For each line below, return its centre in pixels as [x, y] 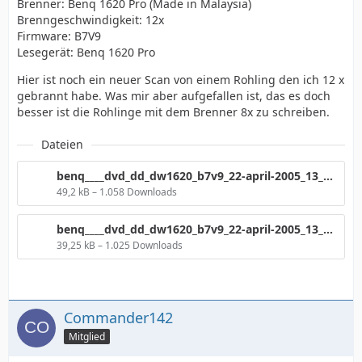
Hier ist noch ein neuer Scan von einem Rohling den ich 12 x [181, 80]
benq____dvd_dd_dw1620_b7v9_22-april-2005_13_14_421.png [328, 229]
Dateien [62, 144]
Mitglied [87, 336]
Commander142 [118, 318]
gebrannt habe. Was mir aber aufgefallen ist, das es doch [174, 96]
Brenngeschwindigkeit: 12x [90, 20]
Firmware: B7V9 [59, 36]
